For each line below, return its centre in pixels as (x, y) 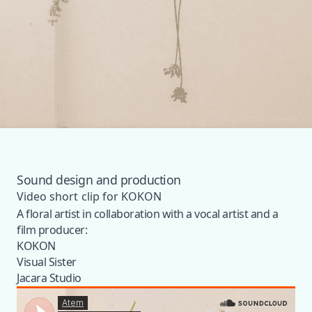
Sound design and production (99, 180)
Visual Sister (47, 262)
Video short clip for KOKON (89, 196)
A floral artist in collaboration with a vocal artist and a (147, 214)
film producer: (52, 230)
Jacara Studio (49, 278)
